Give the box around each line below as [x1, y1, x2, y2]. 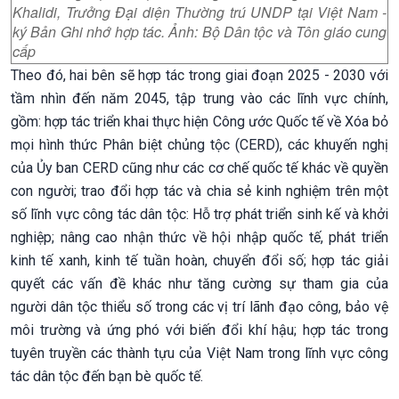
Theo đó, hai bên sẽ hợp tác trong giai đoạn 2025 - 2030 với [11, 66, 388, 84]
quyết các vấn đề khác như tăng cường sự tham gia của [11, 274, 388, 292]
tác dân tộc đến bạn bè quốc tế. [11, 367, 203, 385]
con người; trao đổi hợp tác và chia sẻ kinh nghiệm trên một [11, 182, 388, 199]
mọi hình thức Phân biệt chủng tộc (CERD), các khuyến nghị [11, 135, 388, 153]
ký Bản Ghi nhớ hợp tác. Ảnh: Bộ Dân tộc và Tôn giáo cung [12, 21, 387, 43]
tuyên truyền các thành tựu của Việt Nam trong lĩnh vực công [11, 344, 388, 362]
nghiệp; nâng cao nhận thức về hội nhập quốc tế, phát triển [11, 228, 388, 246]
